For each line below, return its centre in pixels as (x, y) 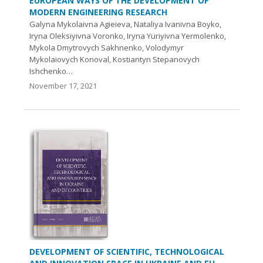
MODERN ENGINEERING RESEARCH (98, 12)
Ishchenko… (51, 71)
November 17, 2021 (63, 86)
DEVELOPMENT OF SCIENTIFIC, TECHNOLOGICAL (127, 251)
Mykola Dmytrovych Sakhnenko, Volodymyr (107, 48)
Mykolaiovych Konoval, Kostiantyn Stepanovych (114, 60)
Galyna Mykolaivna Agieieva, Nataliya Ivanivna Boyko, (125, 24)
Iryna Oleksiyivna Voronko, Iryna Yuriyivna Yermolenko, (128, 36)
